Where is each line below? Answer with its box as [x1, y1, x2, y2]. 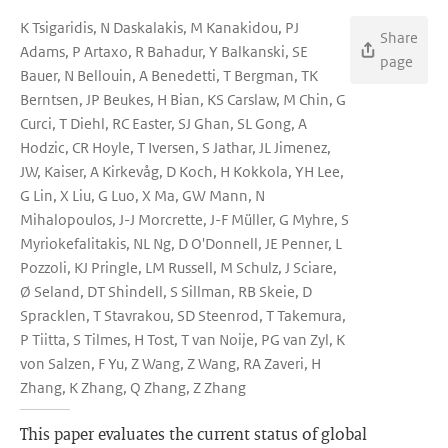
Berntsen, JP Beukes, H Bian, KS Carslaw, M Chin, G [20, 90, 346, 109]
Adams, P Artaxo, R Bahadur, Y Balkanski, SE [20, 42, 308, 61]
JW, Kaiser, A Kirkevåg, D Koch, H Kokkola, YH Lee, [20, 162, 344, 181]
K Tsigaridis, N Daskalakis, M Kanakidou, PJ [20, 18, 299, 37]
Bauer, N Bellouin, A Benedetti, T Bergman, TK [20, 66, 318, 85]
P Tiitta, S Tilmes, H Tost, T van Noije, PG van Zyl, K [20, 330, 345, 349]
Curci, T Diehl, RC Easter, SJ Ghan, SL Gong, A [20, 114, 307, 133]
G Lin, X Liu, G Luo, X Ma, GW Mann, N [20, 186, 265, 205]
